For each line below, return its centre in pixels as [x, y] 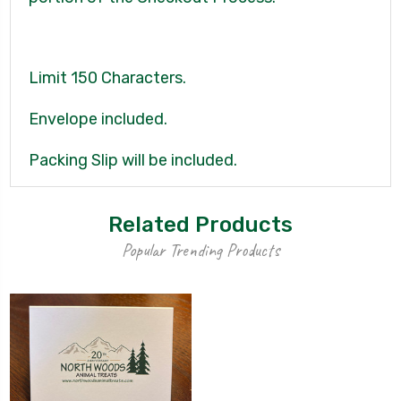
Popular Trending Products [200, 250]
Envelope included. [100, 119]
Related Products [200, 224]
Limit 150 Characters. [107, 77]
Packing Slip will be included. [133, 160]
